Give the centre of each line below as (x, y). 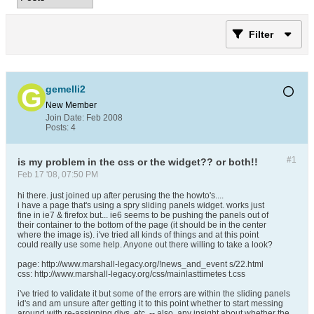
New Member (71, 105)
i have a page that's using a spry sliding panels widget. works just (141, 205)
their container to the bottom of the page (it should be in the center (142, 225)
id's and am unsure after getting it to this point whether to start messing (150, 303)
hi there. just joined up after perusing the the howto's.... (121, 196)
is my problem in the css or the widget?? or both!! (138, 162)
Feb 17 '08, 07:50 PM (58, 175)
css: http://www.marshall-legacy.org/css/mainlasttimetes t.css (131, 274)
